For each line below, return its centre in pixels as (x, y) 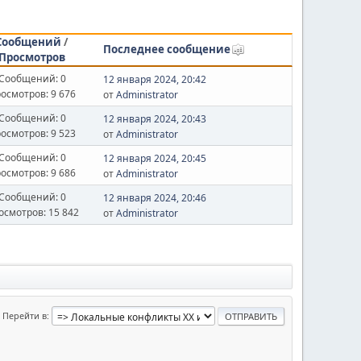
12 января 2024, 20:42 (154, 80)
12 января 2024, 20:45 (154, 159)
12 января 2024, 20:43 (154, 119)
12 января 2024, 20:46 (154, 198)
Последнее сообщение (166, 50)
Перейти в (25, 315)
